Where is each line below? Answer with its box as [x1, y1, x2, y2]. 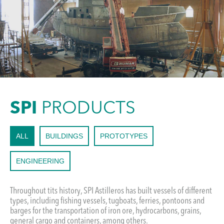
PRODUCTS [41, 100, 135, 118]
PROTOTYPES [100, 132, 147, 140]
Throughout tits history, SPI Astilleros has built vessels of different [10, 186, 212, 196]
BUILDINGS [45, 132, 83, 140]
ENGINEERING [16, 157, 64, 165]
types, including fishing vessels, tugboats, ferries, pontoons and [10, 196, 204, 206]
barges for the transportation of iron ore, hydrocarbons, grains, [10, 206, 201, 216]
